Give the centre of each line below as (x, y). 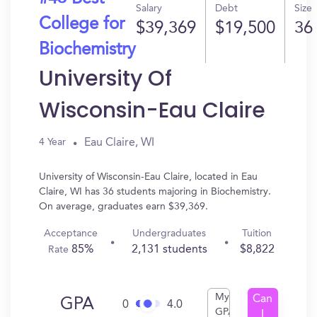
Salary (149, 8)
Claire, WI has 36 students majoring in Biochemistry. (155, 192)
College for (82, 25)
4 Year (52, 142)
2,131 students (169, 250)
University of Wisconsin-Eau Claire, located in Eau (148, 177)
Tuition (257, 234)
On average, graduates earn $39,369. (123, 207)
